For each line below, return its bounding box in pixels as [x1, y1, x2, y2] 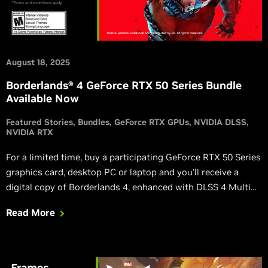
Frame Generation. [6, 196, 83, 208]
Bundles [78, 117, 109, 128]
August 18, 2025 [6, 57, 70, 68]
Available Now [6, 92, 79, 106]
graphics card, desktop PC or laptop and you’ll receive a [6, 166, 239, 178]
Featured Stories [6, 117, 73, 128]
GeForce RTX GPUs [114, 117, 189, 128]
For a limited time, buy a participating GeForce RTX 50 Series [6, 151, 261, 163]
